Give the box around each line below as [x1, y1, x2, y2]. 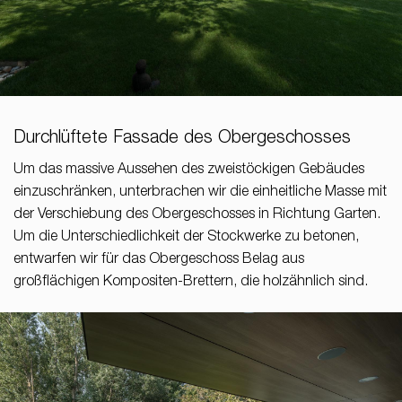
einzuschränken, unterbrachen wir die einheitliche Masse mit [13, 185, 387, 200]
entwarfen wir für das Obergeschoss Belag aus [13, 252, 304, 267]
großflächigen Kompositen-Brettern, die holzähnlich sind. [13, 275, 368, 290]
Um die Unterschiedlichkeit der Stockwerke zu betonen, [13, 230, 359, 245]
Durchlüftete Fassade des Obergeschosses [13, 129, 351, 148]
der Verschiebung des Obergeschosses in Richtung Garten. [13, 207, 380, 223]
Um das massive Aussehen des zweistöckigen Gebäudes [13, 162, 364, 178]
